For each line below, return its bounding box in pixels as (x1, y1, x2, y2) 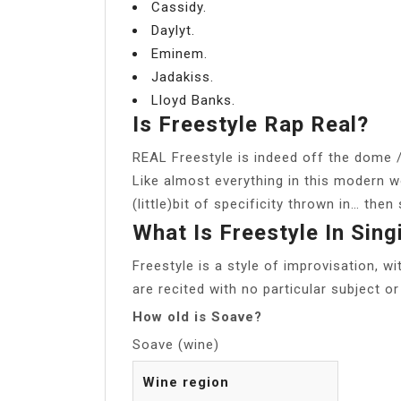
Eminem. (151, 45, 208, 62)
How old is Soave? (132, 308, 262, 325)
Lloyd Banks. (151, 91, 235, 108)
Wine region (142, 373, 229, 390)
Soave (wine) (132, 336, 219, 353)
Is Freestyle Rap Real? (132, 111, 369, 137)
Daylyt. (151, 21, 195, 38)
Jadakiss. (151, 68, 214, 85)
